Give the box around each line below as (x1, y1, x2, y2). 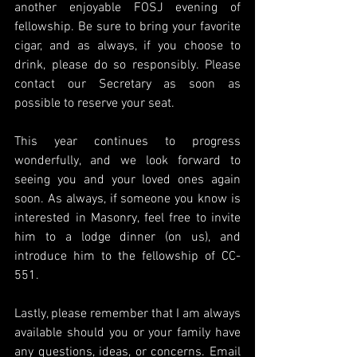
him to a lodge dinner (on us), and (14, 229, 241, 245)
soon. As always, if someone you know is (14, 190, 241, 207)
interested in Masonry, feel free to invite (14, 210, 241, 226)
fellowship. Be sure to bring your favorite (14, 18, 241, 35)
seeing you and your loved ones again (14, 171, 241, 188)
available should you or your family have (14, 324, 241, 341)
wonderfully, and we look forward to (14, 152, 241, 169)
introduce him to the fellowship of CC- (14, 248, 241, 265)
